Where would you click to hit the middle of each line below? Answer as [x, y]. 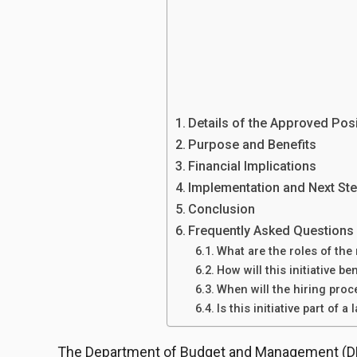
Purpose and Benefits [252, 145]
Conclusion [221, 210]
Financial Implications [252, 167]
